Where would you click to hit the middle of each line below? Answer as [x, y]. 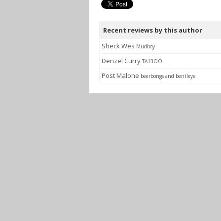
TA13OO [152, 61]
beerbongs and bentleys [168, 76]
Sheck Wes [119, 46]
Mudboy [146, 46]
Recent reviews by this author [153, 30]
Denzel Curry [122, 61]
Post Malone [121, 75]
